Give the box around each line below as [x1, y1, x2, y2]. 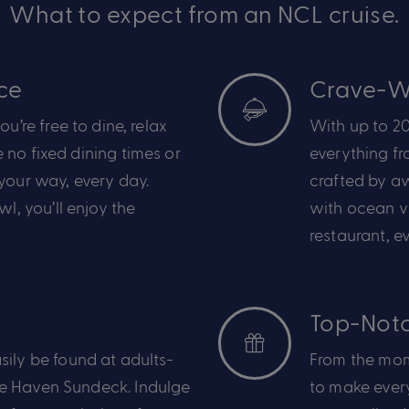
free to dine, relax [36, 114, 168, 134]
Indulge [134, 375, 191, 395]
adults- [116, 348, 174, 368]
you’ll [24, 196, 63, 216]
